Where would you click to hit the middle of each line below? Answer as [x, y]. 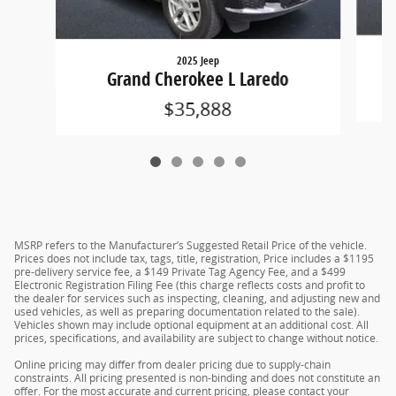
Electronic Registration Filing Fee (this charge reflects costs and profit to [190, 286]
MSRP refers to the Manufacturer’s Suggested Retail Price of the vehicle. [190, 246]
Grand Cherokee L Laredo [198, 79]
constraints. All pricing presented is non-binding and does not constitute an [197, 378]
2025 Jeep [198, 61]
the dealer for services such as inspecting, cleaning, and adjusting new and [197, 299]
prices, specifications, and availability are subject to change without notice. [196, 339]
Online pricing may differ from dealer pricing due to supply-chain [172, 365]
